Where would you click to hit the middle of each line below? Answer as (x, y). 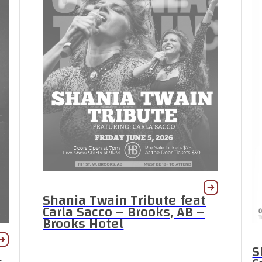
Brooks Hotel (83, 224)
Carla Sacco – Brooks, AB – (124, 212)
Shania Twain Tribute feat (125, 200)
